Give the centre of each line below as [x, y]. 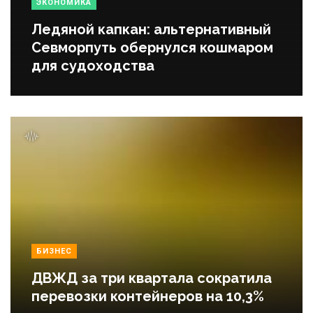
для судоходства [93, 66]
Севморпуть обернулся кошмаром [152, 48]
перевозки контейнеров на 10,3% [148, 297]
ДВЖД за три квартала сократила [152, 278]
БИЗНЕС [54, 252]
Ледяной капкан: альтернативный [151, 30]
